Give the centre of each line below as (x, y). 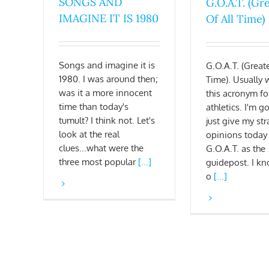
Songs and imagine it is (107, 65)
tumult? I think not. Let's (107, 121)
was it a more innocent (105, 93)
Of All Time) (235, 19)
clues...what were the (101, 148)
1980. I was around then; (108, 79)
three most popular (98, 162)
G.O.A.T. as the (236, 148)
